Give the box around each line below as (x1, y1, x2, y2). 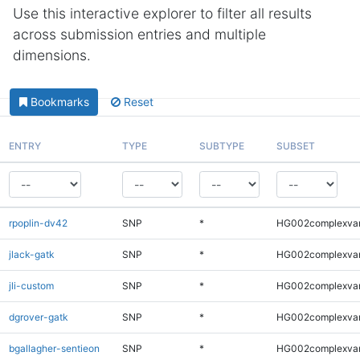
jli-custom (8, 279, 54, 292)
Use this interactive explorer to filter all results (13, 5, 312, 22)
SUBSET (276, 139, 315, 152)
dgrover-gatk (8, 310, 68, 323)
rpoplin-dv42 (8, 216, 67, 229)
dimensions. (13, 47, 91, 63)
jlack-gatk (8, 247, 55, 260)
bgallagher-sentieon (8, 342, 100, 354)
